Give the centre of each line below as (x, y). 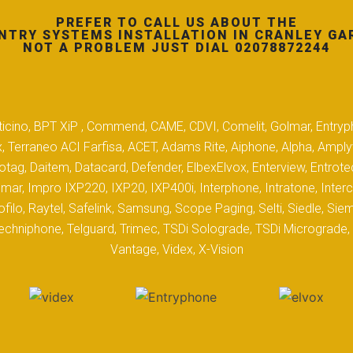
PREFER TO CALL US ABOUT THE (176, 23)
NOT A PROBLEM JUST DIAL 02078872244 (176, 48)
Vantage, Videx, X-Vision (176, 250)
